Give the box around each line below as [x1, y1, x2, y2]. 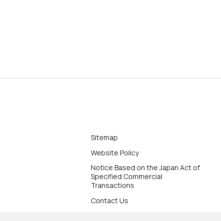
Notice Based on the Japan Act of [91, 163, 200, 173]
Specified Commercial [91, 172, 162, 182]
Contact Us [91, 196, 128, 206]
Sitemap [91, 132, 118, 142]
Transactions [91, 181, 134, 190]
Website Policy [91, 147, 139, 157]
